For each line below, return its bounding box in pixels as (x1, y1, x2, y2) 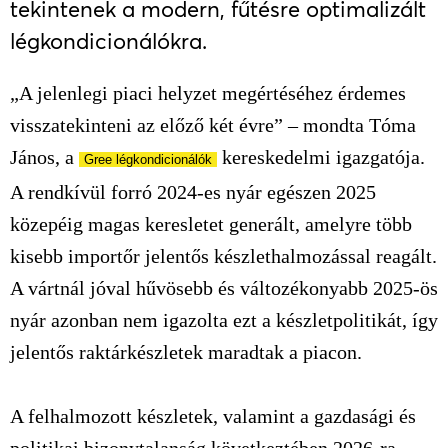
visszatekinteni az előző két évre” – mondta (10, 114, 369, 136)
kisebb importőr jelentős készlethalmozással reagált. (10, 245, 437, 267)
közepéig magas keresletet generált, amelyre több (10, 213, 412, 235)
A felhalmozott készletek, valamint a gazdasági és (10, 405, 416, 427)
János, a (10, 146, 79, 168)
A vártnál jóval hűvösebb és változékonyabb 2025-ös (10, 277, 438, 299)
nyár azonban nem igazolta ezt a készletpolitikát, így (10, 309, 438, 331)
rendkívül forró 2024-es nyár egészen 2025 (23, 181, 376, 203)
